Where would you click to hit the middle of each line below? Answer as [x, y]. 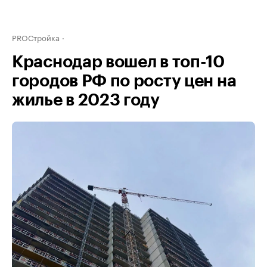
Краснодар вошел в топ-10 [118, 62]
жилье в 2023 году [86, 100]
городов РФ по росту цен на [124, 81]
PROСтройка [36, 37]
